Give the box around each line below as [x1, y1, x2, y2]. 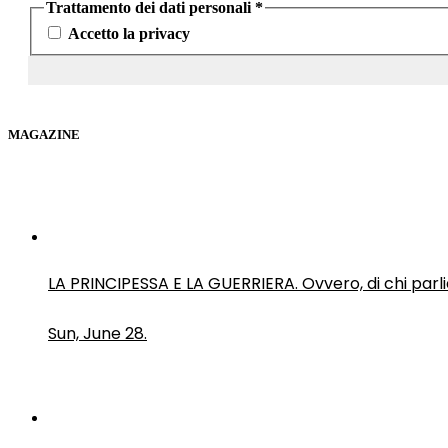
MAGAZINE [8, 127, 80, 143]
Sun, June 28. [48, 322, 147, 346]
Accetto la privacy [64, 25, 190, 43]
